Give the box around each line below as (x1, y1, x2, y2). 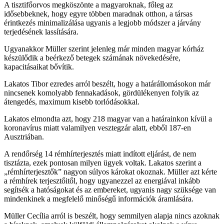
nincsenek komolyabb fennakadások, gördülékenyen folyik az (4, 88, 199, 97)
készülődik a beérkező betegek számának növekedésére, (4, 53, 180, 62)
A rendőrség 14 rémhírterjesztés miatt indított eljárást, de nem (4, 149, 196, 158)
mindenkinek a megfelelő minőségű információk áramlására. (4, 194, 193, 203)
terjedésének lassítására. (4, 27, 78, 36)
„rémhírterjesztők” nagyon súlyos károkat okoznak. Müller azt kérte (4, 167, 217, 176)
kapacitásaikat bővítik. (4, 62, 74, 71)
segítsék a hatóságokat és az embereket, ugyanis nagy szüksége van (4, 185, 216, 194)
